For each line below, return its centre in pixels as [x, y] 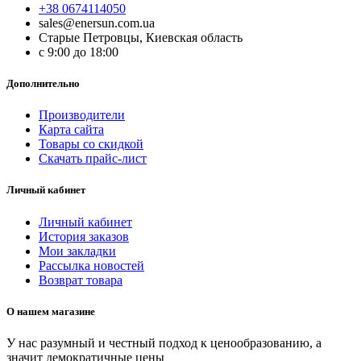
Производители [82, 115]
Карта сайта [71, 130]
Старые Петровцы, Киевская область [141, 37]
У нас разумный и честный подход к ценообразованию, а [164, 342]
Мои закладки [77, 251]
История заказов [84, 236]
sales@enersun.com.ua [97, 23]
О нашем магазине [51, 311]
